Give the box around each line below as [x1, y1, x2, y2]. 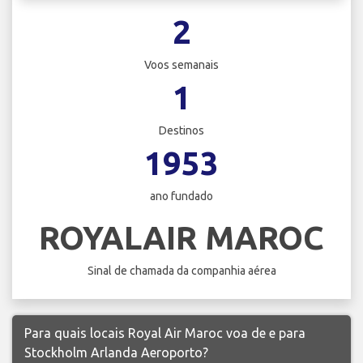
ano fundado [150, 190, 213, 203]
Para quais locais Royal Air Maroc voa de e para [24, 325, 305, 340]
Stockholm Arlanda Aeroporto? [24, 344, 208, 360]
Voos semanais [144, 58, 219, 72]
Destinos [159, 124, 204, 138]
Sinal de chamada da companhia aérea [87, 263, 276, 277]
